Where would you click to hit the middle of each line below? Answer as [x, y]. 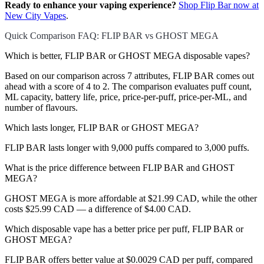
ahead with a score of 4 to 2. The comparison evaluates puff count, [128, 87]
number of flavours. [41, 108]
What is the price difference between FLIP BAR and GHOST [120, 168]
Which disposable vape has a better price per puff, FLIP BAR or [124, 229]
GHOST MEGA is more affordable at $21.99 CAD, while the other [131, 199]
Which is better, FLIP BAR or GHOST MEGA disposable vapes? [127, 56]
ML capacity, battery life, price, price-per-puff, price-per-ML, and [126, 97]
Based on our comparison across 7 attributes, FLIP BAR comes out [129, 76]
